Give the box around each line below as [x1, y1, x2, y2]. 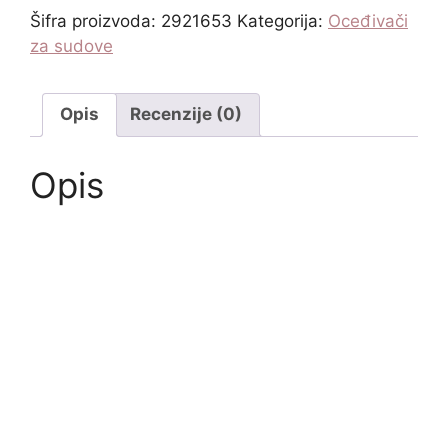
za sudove [30, 35, 113, 56]
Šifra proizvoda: [30, 10, 161, 31]
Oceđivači [328, 10, 408, 31]
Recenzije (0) [130, 104, 242, 124]
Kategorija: [237, 10, 328, 31]
